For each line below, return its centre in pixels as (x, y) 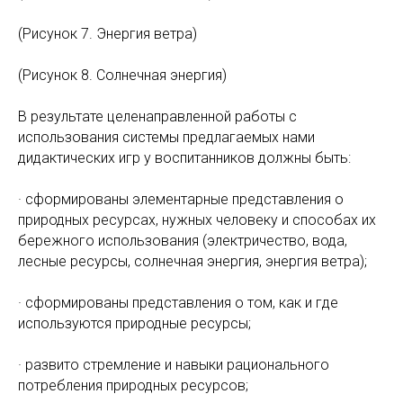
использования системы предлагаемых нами (166, 137)
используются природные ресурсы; (134, 323)
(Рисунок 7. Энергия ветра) (107, 34)
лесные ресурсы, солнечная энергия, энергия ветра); (193, 261)
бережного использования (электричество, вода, (183, 241)
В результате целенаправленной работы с (157, 116)
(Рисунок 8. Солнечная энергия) (122, 75)
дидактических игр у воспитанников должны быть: (184, 158)
